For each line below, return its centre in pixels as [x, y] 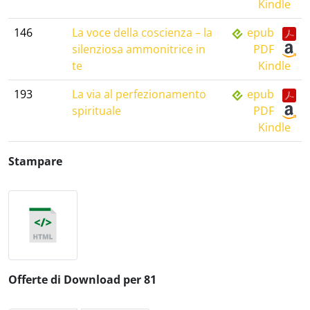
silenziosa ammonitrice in [139, 49]
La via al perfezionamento [139, 94]
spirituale [97, 111]
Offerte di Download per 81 [82, 280]
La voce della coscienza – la [142, 33]
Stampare [35, 161]
